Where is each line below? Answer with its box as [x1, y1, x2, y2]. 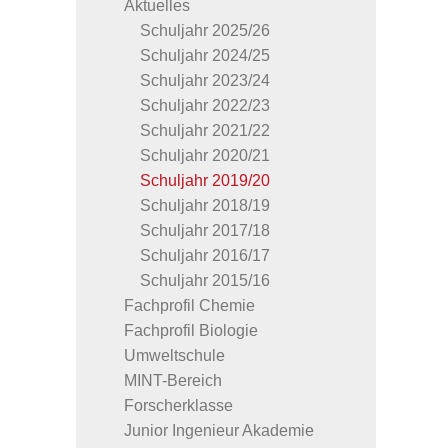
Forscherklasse [124, 396, 233, 414]
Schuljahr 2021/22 [140, 121, 270, 139]
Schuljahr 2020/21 [140, 146, 270, 164]
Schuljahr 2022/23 [140, 96, 270, 114]
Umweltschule [124, 346, 225, 364]
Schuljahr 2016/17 [140, 246, 270, 264]
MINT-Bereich [124, 371, 222, 389]
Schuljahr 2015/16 [140, 271, 270, 289]
